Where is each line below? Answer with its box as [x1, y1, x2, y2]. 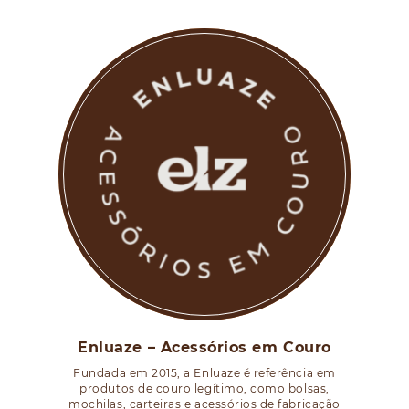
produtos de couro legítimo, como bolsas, [79, 381, 330, 395]
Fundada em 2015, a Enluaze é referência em [73, 365, 336, 380]
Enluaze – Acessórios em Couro [78, 338, 331, 356]
